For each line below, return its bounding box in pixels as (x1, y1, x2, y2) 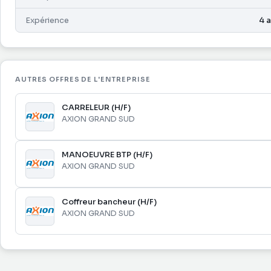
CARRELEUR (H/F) (62, 102, 131, 113)
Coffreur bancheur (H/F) (62, 197, 157, 207)
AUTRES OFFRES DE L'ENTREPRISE (15, 75, 151, 83)
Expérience (25, 15, 69, 25)
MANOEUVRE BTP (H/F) (62, 149, 152, 160)
